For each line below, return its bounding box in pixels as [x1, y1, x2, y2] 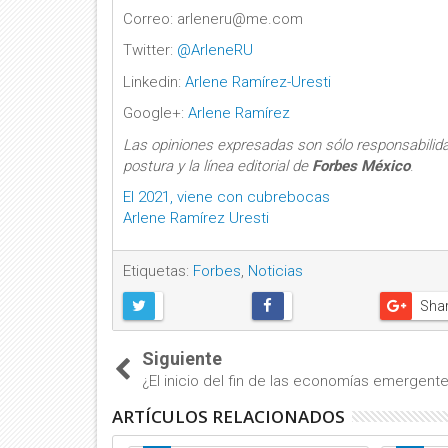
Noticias [248, 261, 303, 280]
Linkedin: [123, 72, 185, 91]
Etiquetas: [123, 261, 193, 280]
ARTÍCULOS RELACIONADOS [112, 404, 345, 428]
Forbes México [312, 156, 410, 175]
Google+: [123, 104, 188, 122]
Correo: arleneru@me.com [123, 9, 303, 28]
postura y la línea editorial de [123, 156, 312, 175]
